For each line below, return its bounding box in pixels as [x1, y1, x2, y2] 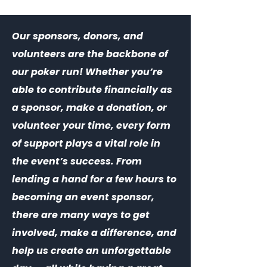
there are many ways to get [12, 208, 150, 222]
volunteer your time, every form [12, 119, 170, 132]
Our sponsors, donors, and [12, 29, 143, 43]
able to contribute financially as [12, 83, 172, 97]
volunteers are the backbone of [12, 47, 168, 61]
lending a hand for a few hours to [12, 172, 176, 186]
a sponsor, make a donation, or [12, 101, 167, 114]
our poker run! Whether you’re [12, 65, 163, 79]
